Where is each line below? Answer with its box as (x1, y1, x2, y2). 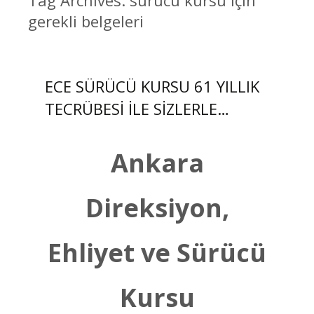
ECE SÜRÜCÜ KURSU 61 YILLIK (45, 76, 259, 97)
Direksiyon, (85, 191, 229, 225)
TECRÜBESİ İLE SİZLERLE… (45, 98, 229, 119)
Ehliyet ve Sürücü (48, 235, 266, 270)
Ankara (110, 146, 204, 180)
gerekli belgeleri (27, 11, 144, 32)
